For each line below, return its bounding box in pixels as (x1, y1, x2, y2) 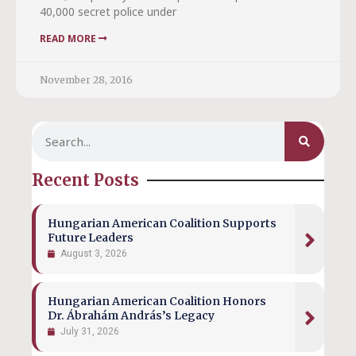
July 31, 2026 (60, 326, 119, 337)
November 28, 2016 (40, 74, 133, 86)
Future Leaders (48, 230, 133, 245)
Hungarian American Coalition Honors (48, 294, 266, 308)
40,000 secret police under (40, 4, 176, 19)
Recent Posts (32, 170, 139, 190)
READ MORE (40, 32, 99, 45)
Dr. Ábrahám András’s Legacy (48, 308, 215, 323)
